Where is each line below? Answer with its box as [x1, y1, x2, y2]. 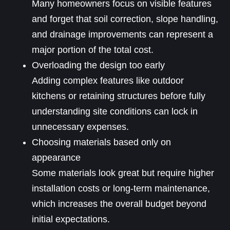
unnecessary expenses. [32, 122, 129, 132]
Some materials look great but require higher [32, 168, 215, 179]
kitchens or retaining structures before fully [32, 91, 206, 102]
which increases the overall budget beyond [32, 199, 207, 209]
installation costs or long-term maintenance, [32, 183, 210, 194]
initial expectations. [32, 214, 110, 225]
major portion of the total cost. [32, 45, 154, 55]
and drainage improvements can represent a [32, 29, 214, 40]
